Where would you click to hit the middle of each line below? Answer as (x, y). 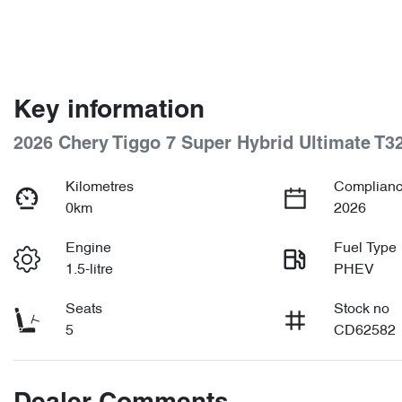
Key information (109, 111)
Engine (89, 248)
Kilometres (100, 187)
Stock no (362, 309)
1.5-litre (90, 270)
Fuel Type (366, 248)
